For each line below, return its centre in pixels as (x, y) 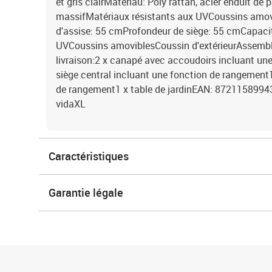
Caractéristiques (89, 156)
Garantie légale (86, 192)
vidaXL (71, 104)
